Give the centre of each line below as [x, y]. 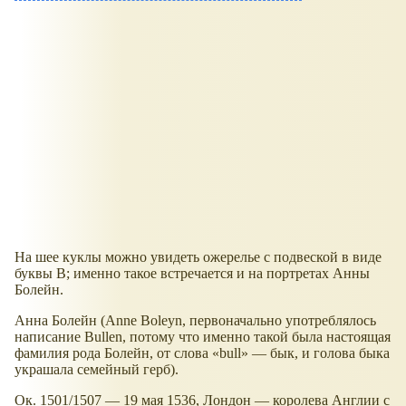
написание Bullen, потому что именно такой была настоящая [203, 336]
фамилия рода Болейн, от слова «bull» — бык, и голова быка [202, 353]
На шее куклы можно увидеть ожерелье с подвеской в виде [198, 256]
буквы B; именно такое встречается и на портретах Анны [192, 273]
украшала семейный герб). [97, 369]
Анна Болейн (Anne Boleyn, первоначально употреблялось [195, 320]
